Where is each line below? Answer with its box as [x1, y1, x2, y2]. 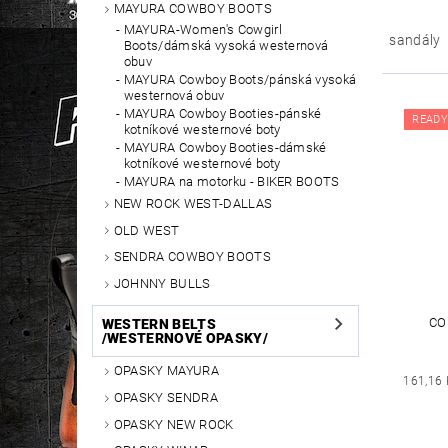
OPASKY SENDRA [113, 389, 218, 405]
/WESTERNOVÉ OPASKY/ [101, 329, 268, 346]
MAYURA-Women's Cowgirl [123, 21, 282, 37]
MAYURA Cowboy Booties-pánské [123, 105, 322, 121]
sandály [389, 32, 441, 49]
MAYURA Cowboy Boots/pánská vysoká [123, 71, 357, 87]
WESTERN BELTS [101, 315, 216, 332]
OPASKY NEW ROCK [113, 416, 234, 432]
